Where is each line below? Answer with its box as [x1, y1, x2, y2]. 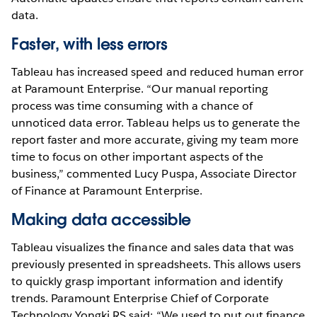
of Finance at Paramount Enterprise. [11, 183, 202, 198]
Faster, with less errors [11, 33, 168, 54]
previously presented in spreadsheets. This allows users [11, 256, 301, 272]
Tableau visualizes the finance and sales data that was [11, 239, 294, 255]
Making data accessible [11, 209, 191, 229]
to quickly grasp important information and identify [11, 273, 283, 289]
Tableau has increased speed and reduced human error [11, 64, 304, 79]
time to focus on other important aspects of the [11, 149, 263, 164]
